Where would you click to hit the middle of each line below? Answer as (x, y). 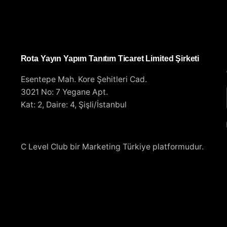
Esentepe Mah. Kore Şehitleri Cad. (84, 80)
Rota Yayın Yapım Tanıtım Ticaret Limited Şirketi (110, 59)
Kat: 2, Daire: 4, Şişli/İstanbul (73, 105)
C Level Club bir (51, 147)
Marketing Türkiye (116, 147)
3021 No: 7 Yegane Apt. (64, 92)
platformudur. (177, 147)
